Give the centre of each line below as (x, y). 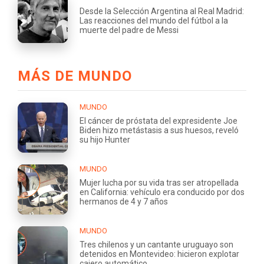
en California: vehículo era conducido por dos (162, 192)
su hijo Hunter (105, 139)
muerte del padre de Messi (129, 30)
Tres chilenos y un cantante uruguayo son (156, 244)
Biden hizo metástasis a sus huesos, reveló (159, 130)
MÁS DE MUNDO (75, 76)
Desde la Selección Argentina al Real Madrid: (162, 11)
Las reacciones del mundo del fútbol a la (154, 20)
